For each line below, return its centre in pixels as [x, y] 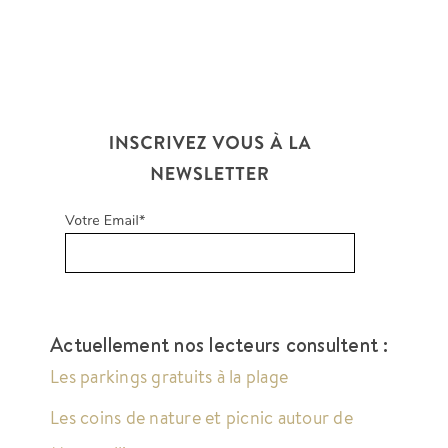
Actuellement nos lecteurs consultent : [219, 345]
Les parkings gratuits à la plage [169, 376]
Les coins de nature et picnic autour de [201, 416]
